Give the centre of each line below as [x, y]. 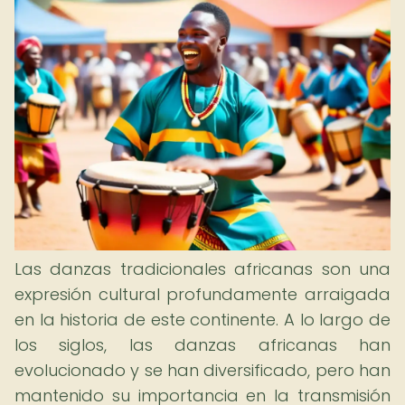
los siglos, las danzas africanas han [202, 345]
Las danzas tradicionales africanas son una [202, 269]
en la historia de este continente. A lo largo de [202, 320]
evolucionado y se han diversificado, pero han [202, 370]
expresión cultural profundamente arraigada [202, 294]
